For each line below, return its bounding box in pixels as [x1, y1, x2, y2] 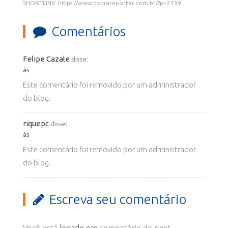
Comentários [51, 24, 126, 39]
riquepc [23, 119, 49, 128]
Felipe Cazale [23, 54, 70, 64]
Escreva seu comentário [49, 192, 186, 207]
